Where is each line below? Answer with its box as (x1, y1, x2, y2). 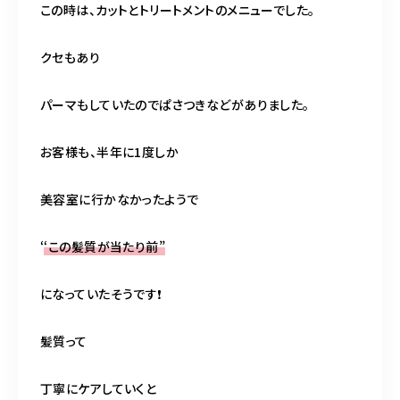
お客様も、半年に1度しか (40, 143, 192, 162)
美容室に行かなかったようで (40, 190, 199, 209)
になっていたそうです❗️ (40, 285, 162, 304)
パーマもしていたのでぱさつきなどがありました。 (40, 96, 310, 114)
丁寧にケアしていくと (40, 379, 157, 398)
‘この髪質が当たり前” (44, 237, 166, 256)
